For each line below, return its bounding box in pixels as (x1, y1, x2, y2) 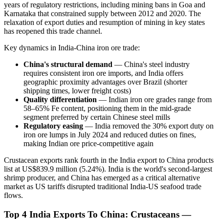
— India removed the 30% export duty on (83, 122, 214, 131)
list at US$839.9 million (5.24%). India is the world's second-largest (4, 165, 212, 174)
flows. (4, 191, 23, 200)
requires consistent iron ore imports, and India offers (23, 69, 183, 78)
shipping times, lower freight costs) (23, 87, 131, 95)
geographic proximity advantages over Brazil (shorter (23, 78, 187, 87)
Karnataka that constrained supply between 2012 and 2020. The (4, 9, 201, 18)
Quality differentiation (23, 95, 97, 104)
